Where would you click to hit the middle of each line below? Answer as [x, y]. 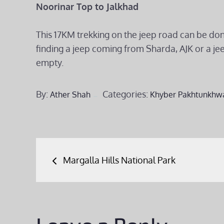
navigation [87, 175]
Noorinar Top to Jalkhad [87, 6]
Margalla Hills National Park [119, 160]
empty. [50, 62]
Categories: [126, 94]
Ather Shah [70, 94]
